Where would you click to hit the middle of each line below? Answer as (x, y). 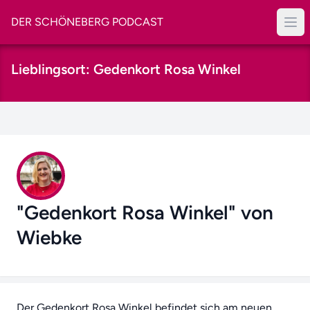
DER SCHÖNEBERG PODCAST (87, 22)
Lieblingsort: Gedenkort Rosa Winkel (126, 69)
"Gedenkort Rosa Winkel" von (145, 212)
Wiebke (49, 237)
